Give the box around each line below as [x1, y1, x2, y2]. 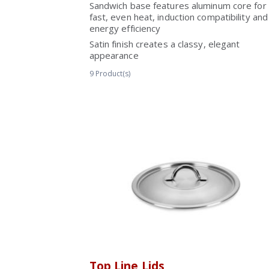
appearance [89, 49, 139, 61]
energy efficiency [89, 22, 161, 34]
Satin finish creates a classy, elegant [89, 38, 240, 50]
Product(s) [95, 68, 130, 79]
